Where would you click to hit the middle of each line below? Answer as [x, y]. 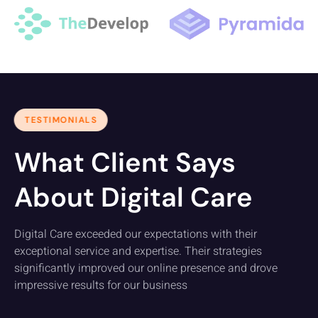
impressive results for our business [101, 286]
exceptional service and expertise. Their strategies [138, 252]
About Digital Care [133, 198]
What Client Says [125, 163]
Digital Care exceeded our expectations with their [136, 235]
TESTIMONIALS [61, 120]
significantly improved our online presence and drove [146, 269]
